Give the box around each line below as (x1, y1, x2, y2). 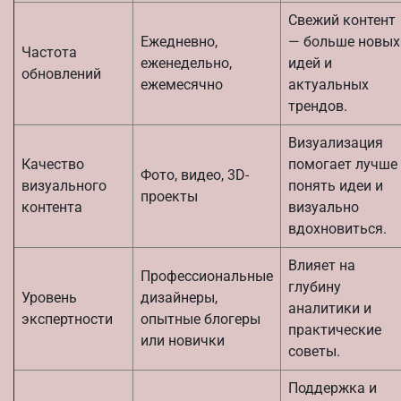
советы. (288, 342, 340, 360)
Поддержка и (288, 379, 377, 397)
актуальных (288, 75, 369, 93)
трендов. (288, 97, 347, 115)
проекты (141, 187, 198, 205)
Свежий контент (288, 11, 396, 29)
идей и (288, 54, 332, 72)
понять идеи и (288, 176, 383, 194)
